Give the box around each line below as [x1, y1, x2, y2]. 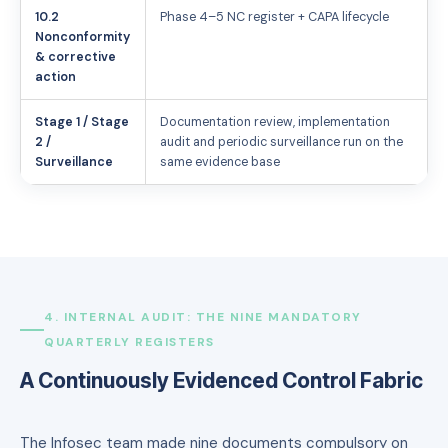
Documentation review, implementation [160, 113, 390, 130]
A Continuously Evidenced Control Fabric [20, 367, 423, 393]
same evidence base [160, 153, 280, 170]
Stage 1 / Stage [35, 113, 129, 130]
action [35, 68, 76, 85]
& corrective [35, 48, 116, 65]
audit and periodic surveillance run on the [160, 133, 403, 150]
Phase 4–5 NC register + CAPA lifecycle [160, 8, 389, 25]
